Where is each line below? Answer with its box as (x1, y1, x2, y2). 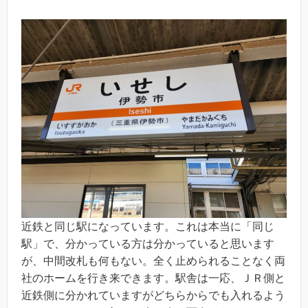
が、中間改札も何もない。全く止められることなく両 (21, 255, 285, 267)
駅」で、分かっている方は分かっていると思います (21, 238, 274, 250)
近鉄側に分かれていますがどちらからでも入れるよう (21, 289, 285, 302)
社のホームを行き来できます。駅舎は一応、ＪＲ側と (21, 272, 285, 285)
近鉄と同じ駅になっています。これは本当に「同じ (21, 221, 274, 233)
